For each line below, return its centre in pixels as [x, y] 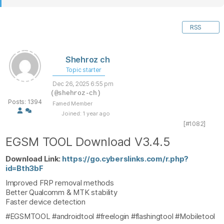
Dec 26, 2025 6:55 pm [83, 84]
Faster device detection [45, 202]
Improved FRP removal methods [60, 183]
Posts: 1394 [25, 102]
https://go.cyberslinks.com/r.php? [125, 159]
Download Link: [34, 159]
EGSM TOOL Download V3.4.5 [88, 142]
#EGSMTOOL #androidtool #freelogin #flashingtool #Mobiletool [110, 216]
